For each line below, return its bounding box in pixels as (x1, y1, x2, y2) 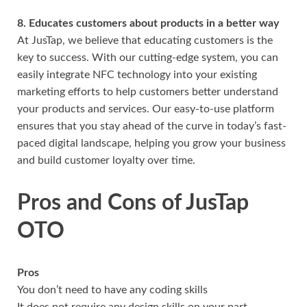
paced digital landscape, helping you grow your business (17, 137, 286, 149)
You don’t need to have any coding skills (17, 284, 208, 296)
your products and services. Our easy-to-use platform (17, 103, 274, 114)
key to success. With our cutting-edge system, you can (17, 51, 278, 63)
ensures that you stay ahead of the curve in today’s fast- (17, 120, 286, 132)
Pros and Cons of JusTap (17, 191, 249, 214)
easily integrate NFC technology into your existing (17, 69, 257, 80)
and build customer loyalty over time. (17, 154, 195, 166)
